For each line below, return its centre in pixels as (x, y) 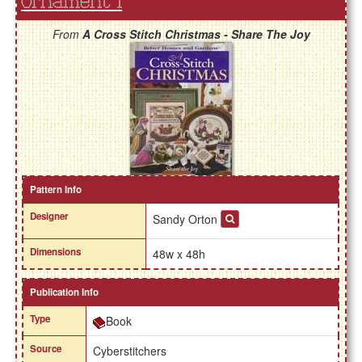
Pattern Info (56, 190)
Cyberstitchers (130, 351)
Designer (50, 217)
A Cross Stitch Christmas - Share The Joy (196, 34)
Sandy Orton (187, 219)
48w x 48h (179, 254)
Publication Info (65, 293)
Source (46, 349)
